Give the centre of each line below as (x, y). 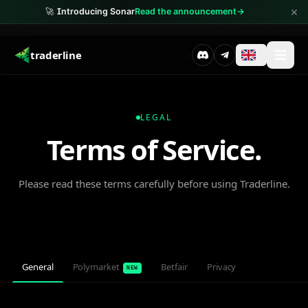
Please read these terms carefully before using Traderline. (154, 184)
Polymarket (96, 267)
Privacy (221, 267)
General (38, 267)
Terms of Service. (154, 150)
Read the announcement (186, 11)
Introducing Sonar (96, 11)
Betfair (174, 267)
